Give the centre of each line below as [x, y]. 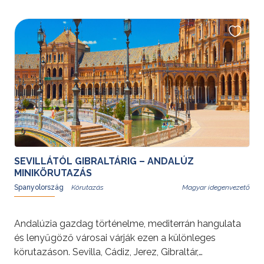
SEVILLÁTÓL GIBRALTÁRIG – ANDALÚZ [104, 161]
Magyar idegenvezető [216, 187]
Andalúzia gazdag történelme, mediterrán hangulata [128, 223]
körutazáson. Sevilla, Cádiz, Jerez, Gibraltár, [106, 252]
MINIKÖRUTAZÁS [53, 173]
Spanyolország [40, 187]
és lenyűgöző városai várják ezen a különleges [115, 237]
